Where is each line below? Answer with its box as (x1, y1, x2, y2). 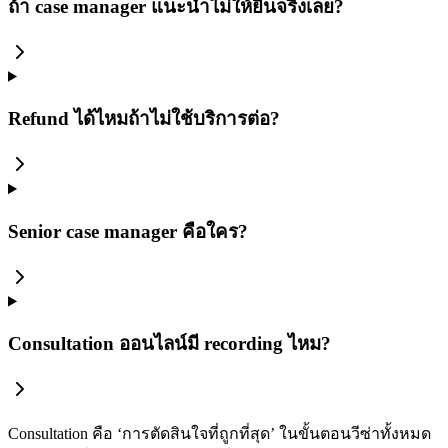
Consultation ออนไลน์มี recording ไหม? (8, 333, 331, 355)
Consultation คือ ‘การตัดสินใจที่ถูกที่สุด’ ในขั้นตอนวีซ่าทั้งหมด (8, 425, 431, 443)
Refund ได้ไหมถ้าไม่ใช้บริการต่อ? (8, 108, 280, 130)
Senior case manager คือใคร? (8, 220, 248, 242)
